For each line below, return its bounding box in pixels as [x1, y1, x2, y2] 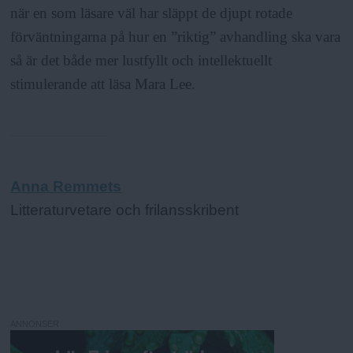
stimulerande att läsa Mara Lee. [10, 75, 196, 92]
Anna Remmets [10, 178, 122, 195]
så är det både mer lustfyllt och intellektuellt [10, 51, 273, 69]
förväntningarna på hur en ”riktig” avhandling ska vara [10, 28, 341, 45]
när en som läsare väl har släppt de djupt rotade [10, 4, 293, 21]
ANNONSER [10, 318, 60, 329]
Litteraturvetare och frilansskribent [10, 202, 240, 219]
